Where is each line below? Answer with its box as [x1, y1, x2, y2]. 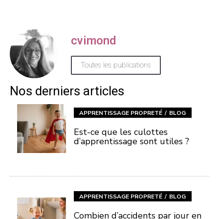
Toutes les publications [81, 60, 151, 69]
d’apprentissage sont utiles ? [74, 135, 189, 147]
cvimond [71, 34, 116, 48]
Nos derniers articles [10, 84, 124, 98]
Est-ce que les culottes [74, 126, 168, 138]
